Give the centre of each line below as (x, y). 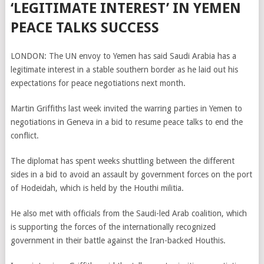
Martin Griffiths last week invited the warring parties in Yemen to (126, 108)
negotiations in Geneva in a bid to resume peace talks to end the (126, 122)
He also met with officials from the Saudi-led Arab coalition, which (128, 213)
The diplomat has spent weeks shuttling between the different (122, 161)
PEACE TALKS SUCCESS (85, 28)
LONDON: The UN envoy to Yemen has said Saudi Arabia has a (123, 56)
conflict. (24, 136)
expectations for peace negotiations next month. (98, 83)
